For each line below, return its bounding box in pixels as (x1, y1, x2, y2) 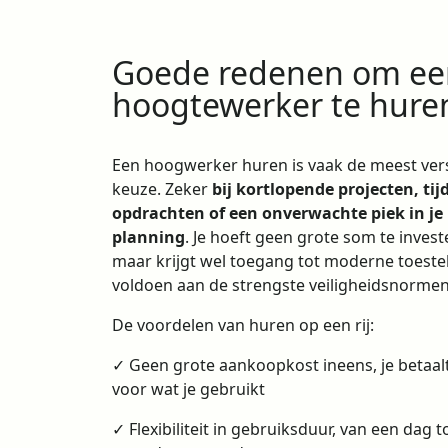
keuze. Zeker (112, 177, 212, 200)
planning (112, 225, 185, 248)
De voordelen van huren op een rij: (112, 313, 374, 336)
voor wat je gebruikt (112, 377, 265, 400)
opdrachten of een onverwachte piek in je (112, 201, 443, 224)
